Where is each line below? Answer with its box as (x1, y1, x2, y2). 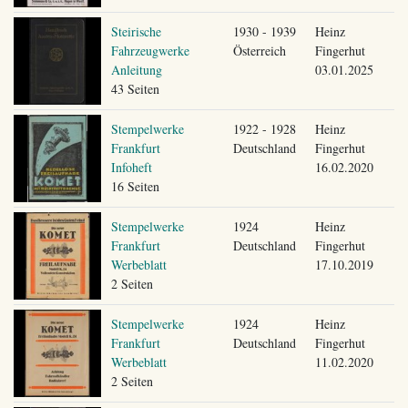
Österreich (232, 41, 286, 59)
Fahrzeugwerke (110, 41, 189, 59)
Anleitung (110, 60, 162, 78)
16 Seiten (110, 177, 159, 195)
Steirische (110, 22, 161, 40)
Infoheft (110, 158, 152, 176)
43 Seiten (110, 79, 159, 97)
